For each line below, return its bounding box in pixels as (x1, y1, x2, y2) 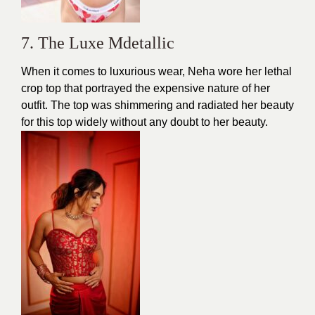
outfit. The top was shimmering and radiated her (21, 98, 260, 111)
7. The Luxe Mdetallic (21, 33, 174, 52)
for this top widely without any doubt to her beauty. (21, 115, 268, 128)
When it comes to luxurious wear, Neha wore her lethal (21, 65, 292, 77)
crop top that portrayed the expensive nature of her (21, 82, 270, 94)
